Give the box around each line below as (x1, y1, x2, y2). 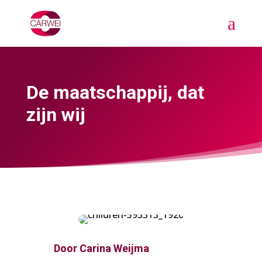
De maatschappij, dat (26, 81, 204, 104)
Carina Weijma (79, 242, 149, 254)
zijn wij (26, 104, 85, 126)
